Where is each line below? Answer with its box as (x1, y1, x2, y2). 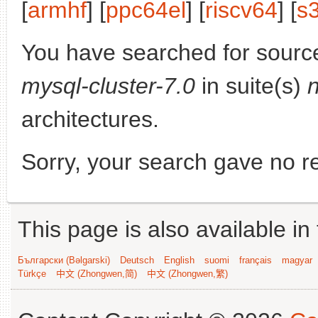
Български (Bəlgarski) (18, 255, 110, 265)
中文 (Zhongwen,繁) (147, 268, 228, 279)
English (164, 255, 194, 265)
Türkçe (18, 268, 46, 279)
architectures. (21, 106, 159, 132)
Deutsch (120, 255, 154, 265)
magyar (282, 255, 312, 265)
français (239, 255, 272, 265)
